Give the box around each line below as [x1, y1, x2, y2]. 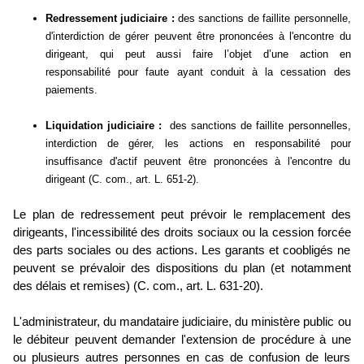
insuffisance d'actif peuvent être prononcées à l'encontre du [45, 155, 351, 168]
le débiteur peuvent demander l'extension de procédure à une [13, 333, 351, 347]
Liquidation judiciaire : [45, 119, 162, 132]
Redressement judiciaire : [45, 12, 175, 25]
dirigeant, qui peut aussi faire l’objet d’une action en [45, 48, 351, 61]
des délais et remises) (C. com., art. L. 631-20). [13, 279, 263, 293]
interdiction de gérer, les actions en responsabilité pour [45, 137, 351, 150]
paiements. [45, 84, 97, 97]
